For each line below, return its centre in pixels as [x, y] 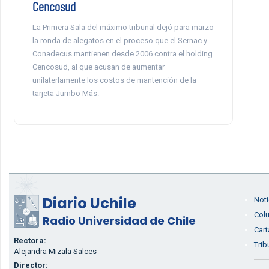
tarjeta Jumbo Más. [65, 93]
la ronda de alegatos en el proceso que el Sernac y [119, 41]
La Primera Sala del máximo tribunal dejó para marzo [123, 27]
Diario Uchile [89, 203]
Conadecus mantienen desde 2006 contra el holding [122, 54]
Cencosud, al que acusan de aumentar [98, 67]
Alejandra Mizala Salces [55, 251]
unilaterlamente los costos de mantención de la [114, 80]
